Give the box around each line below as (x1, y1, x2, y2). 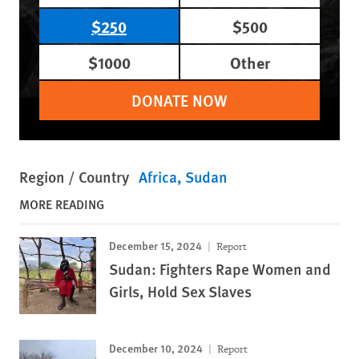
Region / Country (19, 166, 129, 188)
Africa (139, 166, 177, 188)
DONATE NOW (131, 89, 228, 112)
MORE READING (19, 195, 104, 214)
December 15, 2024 (109, 237, 202, 254)
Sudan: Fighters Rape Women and (109, 258, 331, 280)
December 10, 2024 (109, 340, 203, 357)
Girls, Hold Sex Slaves (109, 280, 252, 303)
